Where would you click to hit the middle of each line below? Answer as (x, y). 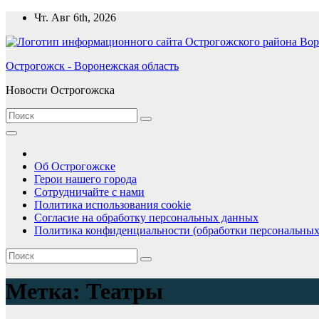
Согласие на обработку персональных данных (146, 218)
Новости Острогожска (60, 90)
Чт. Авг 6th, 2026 (75, 17)
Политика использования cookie (113, 205)
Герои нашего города (85, 179)
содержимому (38, 42)
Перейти (26, 17)
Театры (125, 292)
